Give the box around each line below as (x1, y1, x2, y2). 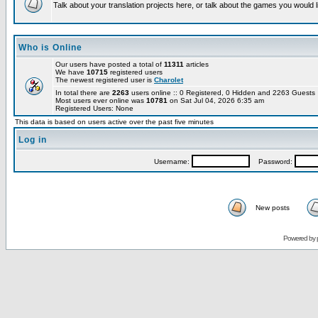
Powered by (283, 234, 317, 242)
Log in (18, 135, 47, 145)
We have (55, 68, 87, 76)
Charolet (154, 76, 183, 84)
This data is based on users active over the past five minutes (15, 118, 214, 126)
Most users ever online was (55, 97, 146, 104)
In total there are (55, 89, 112, 97)
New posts (256, 204, 290, 212)
